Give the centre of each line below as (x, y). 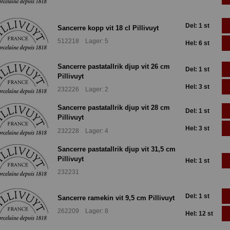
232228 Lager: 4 (83, 131)
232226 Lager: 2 (83, 90)
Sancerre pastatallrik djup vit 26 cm (114, 66)
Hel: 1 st (197, 160)
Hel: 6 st (197, 43)
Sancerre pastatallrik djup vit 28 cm (114, 108)
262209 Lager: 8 (83, 211)
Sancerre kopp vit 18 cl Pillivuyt (108, 28)
